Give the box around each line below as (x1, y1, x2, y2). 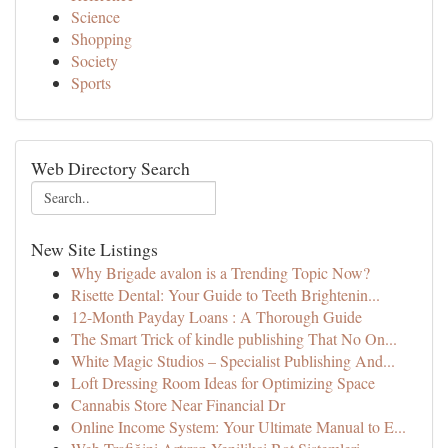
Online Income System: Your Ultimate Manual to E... (71, 416, 406, 437)
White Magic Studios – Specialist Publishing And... (71, 350, 395, 371)
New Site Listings (31, 237, 158, 261)
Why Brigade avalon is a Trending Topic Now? (71, 262, 370, 283)
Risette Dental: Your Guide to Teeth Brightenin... (71, 284, 380, 305)
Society (71, 50, 118, 71)
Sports (71, 72, 111, 93)
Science (71, 6, 120, 27)
